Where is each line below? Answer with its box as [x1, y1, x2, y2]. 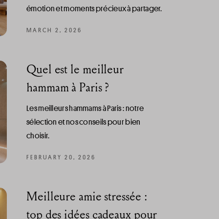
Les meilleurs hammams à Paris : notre [26, 103, 144, 113]
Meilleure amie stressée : [26, 189, 147, 204]
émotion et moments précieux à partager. [26, 3, 162, 14]
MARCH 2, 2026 [26, 25, 82, 34]
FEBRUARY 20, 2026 [26, 152, 96, 161]
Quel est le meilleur [26, 62, 124, 77]
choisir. [26, 130, 50, 141]
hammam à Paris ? [26, 80, 109, 95]
